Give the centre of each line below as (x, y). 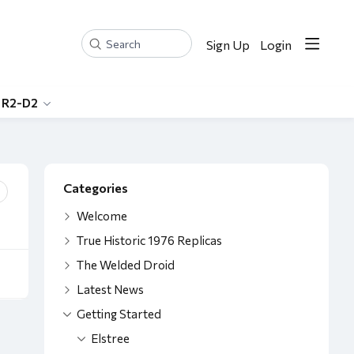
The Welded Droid (126, 265)
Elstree (110, 338)
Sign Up (228, 44)
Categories (96, 188)
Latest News (110, 289)
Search (101, 51)
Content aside (105, 180)
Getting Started (119, 314)
